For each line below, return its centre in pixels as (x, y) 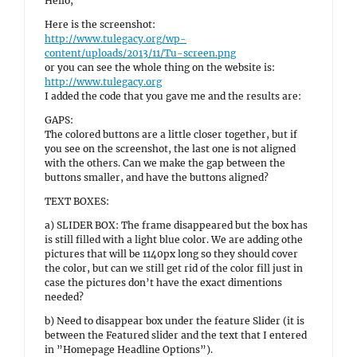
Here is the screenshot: (100, 24)
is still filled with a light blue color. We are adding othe (174, 239)
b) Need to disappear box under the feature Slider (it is (175, 321)
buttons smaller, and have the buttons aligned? (157, 177)
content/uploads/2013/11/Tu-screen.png (140, 53)
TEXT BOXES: (77, 201)
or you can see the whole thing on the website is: (160, 67)
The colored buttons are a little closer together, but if (171, 134)
